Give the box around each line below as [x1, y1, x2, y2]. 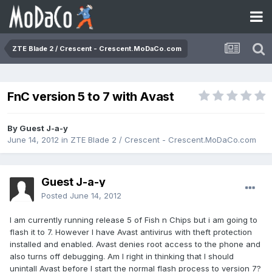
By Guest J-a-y [7, 123, 68, 134]
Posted [41, 191, 70, 201]
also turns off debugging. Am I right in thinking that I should [10, 251, 234, 262]
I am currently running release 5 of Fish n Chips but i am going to [10, 215, 257, 225]
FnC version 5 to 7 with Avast [7, 89, 174, 104]
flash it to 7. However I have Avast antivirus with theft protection [10, 227, 252, 237]
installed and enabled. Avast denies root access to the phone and [10, 239, 260, 250]
